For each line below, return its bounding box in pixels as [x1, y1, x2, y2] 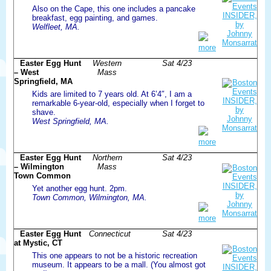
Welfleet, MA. [32, 22, 80, 31]
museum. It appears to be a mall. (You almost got [32, 260, 206, 269]
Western [93, 58, 122, 68]
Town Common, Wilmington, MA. [32, 192, 147, 202]
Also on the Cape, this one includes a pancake [32, 4, 195, 13]
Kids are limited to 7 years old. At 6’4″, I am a [32, 89, 192, 99]
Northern [92, 152, 122, 162]
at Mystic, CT [14, 238, 62, 247]
